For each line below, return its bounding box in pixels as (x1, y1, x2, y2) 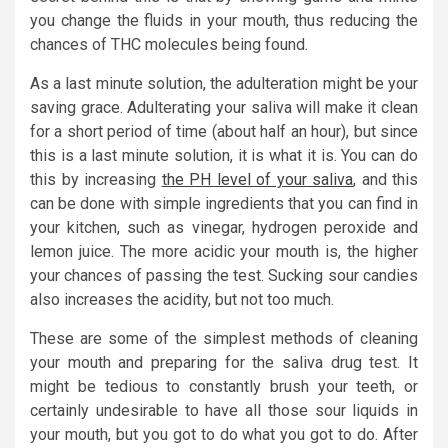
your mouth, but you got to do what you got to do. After (30, 424, 418, 444)
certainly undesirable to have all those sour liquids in (30, 400, 418, 420)
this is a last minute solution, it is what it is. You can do (30, 145, 418, 165)
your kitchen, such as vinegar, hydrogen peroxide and (30, 217, 418, 237)
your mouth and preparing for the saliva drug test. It (30, 352, 418, 372)
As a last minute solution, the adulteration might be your (30, 73, 418, 93)
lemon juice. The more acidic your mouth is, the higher (30, 241, 418, 261)
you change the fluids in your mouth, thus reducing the (30, 10, 418, 30)
